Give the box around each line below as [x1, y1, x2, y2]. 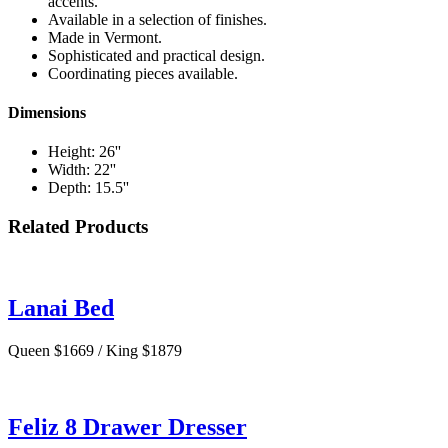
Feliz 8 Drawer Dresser [8, 413, 247, 440]
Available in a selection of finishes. [48, 10, 267, 28]
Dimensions [8, 104, 86, 122]
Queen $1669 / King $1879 [8, 341, 182, 359]
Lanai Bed [8, 294, 114, 321]
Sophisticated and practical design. [48, 46, 265, 64]
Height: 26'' [48, 143, 121, 161]
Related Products [8, 216, 148, 238]
